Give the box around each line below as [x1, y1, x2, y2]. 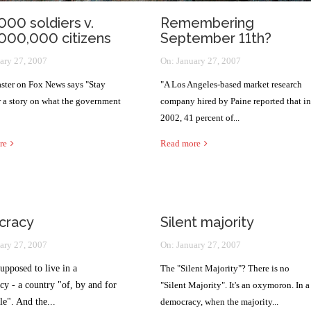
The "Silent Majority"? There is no [160, 263, 289, 274]
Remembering [160, 15, 254, 31]
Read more [160, 138, 201, 149]
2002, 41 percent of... [160, 112, 239, 123]
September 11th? [160, 30, 271, 47]
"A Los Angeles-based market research [160, 79, 302, 90]
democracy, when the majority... [160, 296, 278, 307]
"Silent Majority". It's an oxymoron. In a [160, 280, 310, 290]
